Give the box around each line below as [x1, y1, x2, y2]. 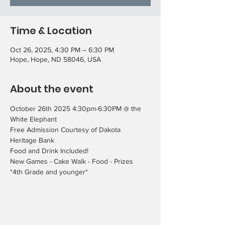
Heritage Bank [10, 136, 54, 144]
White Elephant [10, 115, 57, 123]
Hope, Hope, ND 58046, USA [10, 55, 101, 63]
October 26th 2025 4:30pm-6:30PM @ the [10, 104, 143, 113]
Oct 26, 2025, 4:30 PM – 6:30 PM [10, 46, 114, 54]
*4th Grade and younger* [10, 168, 88, 176]
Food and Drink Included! [10, 147, 88, 155]
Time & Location [10, 24, 92, 38]
